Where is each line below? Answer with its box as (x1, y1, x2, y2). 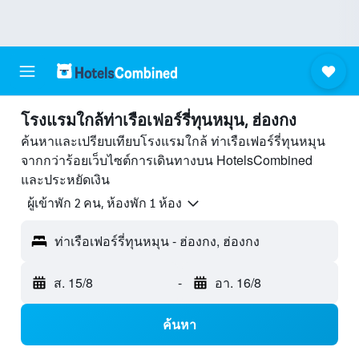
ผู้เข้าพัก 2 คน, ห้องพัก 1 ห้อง (27, 196, 182, 212)
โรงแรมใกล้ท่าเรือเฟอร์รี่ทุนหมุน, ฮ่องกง (21, 111, 296, 130)
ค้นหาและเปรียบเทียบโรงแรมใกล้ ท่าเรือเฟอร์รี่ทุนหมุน (21, 131, 325, 150)
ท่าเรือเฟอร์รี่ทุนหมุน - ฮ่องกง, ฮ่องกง (54, 232, 260, 251)
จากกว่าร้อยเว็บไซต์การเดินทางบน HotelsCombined (21, 151, 313, 169)
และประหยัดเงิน (21, 170, 110, 188)
